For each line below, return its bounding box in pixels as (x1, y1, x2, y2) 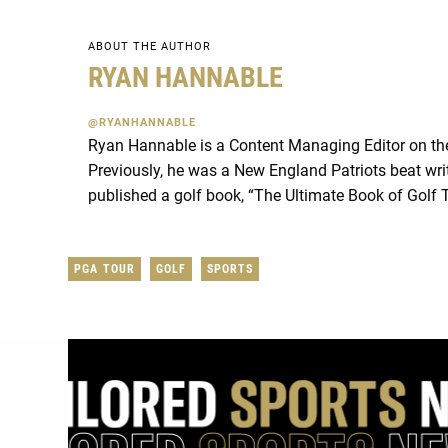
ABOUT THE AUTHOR (88, 40, 211, 53)
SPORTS (207, 262, 253, 276)
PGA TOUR (74, 262, 135, 276)
